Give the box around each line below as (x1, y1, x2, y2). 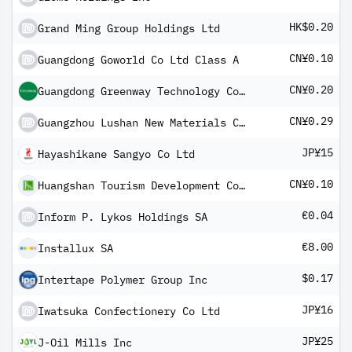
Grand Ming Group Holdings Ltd (38, 21, 220, 35)
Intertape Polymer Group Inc (38, 273, 207, 287)
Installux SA (38, 241, 113, 255)
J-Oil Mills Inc (38, 335, 132, 350)
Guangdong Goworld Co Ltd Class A (38, 53, 239, 67)
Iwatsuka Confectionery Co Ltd (38, 304, 220, 318)
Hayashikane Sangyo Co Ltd (38, 147, 195, 161)
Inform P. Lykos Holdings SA (38, 210, 207, 224)
